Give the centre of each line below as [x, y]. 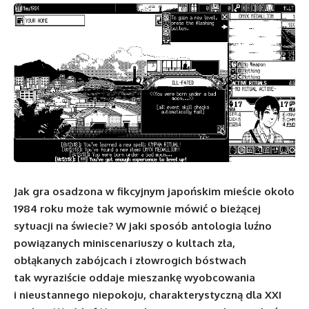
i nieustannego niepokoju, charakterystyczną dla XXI [148, 295]
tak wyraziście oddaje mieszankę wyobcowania [134, 277]
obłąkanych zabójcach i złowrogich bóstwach [130, 260]
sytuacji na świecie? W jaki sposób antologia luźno [143, 226]
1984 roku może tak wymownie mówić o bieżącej [137, 208]
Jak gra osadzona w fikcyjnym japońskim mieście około [154, 191]
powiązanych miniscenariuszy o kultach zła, [124, 243]
